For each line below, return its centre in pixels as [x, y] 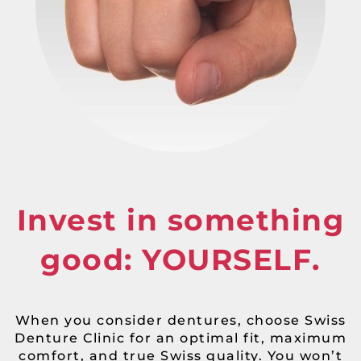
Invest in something [180, 220]
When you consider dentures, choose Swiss [180, 320]
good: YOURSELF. [180, 259]
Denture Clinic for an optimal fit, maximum [180, 338]
